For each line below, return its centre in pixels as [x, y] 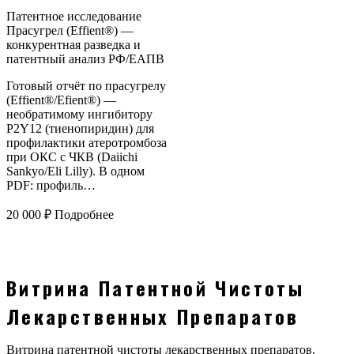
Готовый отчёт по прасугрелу [86, 86]
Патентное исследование [74, 17]
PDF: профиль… [51, 186]
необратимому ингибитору [79, 115]
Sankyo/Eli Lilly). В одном [75, 171]
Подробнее [84, 215]
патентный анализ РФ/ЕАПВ [85, 59]
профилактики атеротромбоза [87, 143]
